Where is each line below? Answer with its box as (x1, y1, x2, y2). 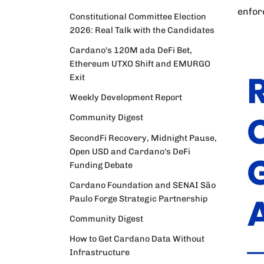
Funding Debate (70, 159, 133, 170)
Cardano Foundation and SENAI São (70, 179, 216, 190)
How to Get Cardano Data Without (70, 233, 204, 245)
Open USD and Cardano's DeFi (70, 146, 190, 157)
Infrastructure (70, 247, 130, 258)
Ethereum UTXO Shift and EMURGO (70, 58, 210, 70)
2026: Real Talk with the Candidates (70, 24, 214, 35)
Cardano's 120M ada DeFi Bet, (70, 45, 192, 56)
